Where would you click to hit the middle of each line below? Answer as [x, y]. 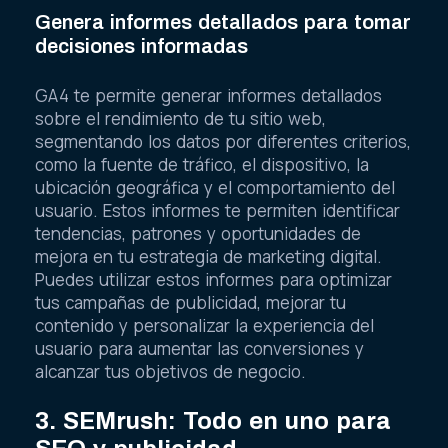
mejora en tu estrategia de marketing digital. [208, 257]
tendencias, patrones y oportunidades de [198, 234]
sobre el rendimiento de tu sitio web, [180, 119]
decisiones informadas [141, 45]
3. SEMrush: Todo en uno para [213, 421]
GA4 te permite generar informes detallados [208, 96]
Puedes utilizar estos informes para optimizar [213, 280]
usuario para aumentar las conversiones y [199, 349]
